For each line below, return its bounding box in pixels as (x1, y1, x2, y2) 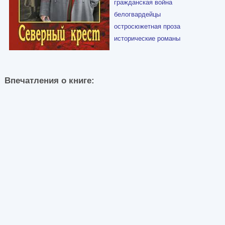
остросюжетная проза (114, 22, 180, 30)
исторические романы (114, 34, 180, 42)
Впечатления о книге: (5, 75, 99, 85)
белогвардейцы (114, 10, 161, 18)
